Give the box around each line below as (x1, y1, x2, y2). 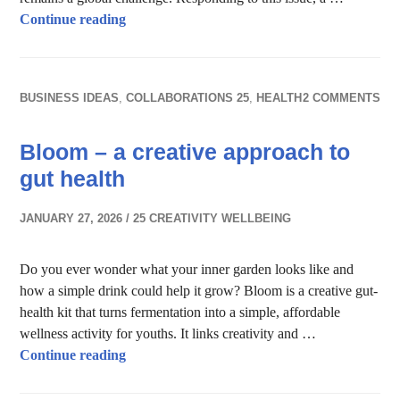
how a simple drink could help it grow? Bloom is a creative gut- (20, 283, 379, 298)
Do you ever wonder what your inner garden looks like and (20, 262, 354, 277)
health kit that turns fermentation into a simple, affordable (20, 304, 341, 320)
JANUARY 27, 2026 (20, 212, 123, 225)
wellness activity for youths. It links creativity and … (20, 326, 317, 341)
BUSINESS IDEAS (20, 91, 120, 104)
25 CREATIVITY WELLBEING (133, 212, 292, 225)
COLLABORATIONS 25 (126, 91, 250, 104)
